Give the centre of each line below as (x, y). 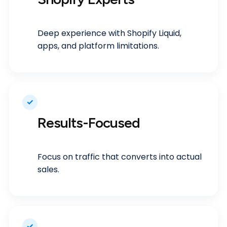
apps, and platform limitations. (98, 46)
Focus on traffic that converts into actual (120, 157)
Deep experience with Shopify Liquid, (109, 33)
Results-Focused (89, 123)
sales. (48, 170)
